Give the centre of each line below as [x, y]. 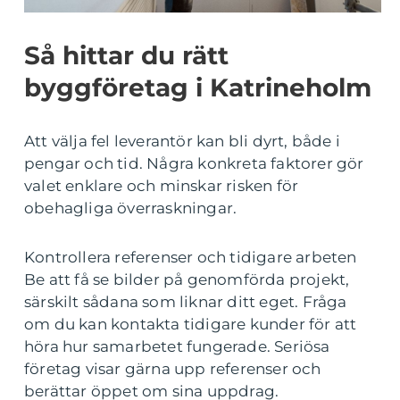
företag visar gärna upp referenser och [173, 369]
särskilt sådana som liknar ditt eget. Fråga [186, 302]
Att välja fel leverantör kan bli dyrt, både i [183, 142]
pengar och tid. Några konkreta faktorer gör [194, 164]
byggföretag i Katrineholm [198, 88]
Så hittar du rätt [126, 56]
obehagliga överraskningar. [131, 208]
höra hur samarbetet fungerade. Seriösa [177, 347]
